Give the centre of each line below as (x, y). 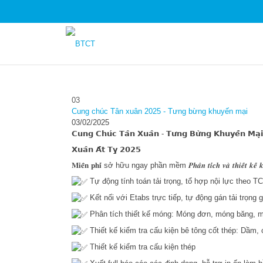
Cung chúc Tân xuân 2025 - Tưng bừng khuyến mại (160, 111)
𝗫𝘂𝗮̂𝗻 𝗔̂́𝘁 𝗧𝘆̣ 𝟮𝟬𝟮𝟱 (106, 149)
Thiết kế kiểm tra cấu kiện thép (141, 247)
